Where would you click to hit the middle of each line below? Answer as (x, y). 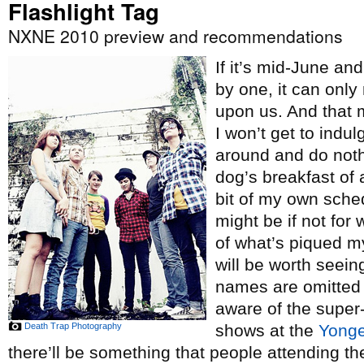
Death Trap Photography (73, 326)
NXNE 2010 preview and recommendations (175, 36)
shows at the (267, 330)
